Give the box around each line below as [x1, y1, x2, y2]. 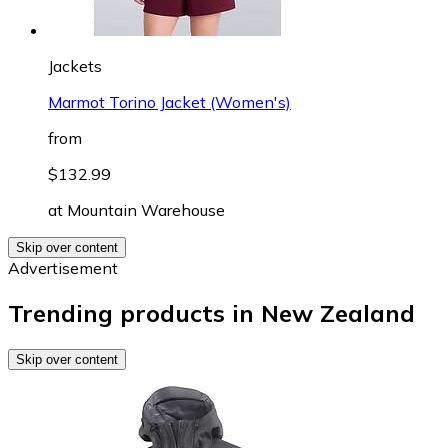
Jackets [48, 55, 102, 76]
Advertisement [8, 257, 118, 278]
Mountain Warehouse [67, 199, 225, 220]
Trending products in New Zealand [8, 297, 415, 328]
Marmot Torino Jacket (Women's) [48, 91, 291, 112]
